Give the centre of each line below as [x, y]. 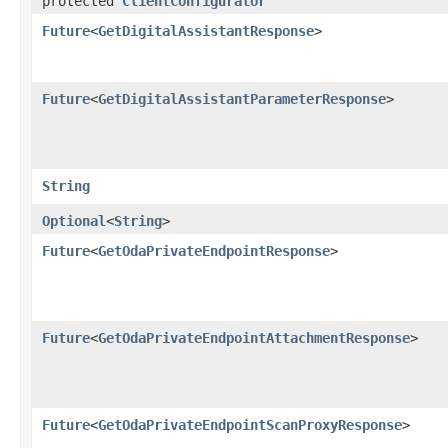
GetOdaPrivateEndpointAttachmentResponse [254, 337]
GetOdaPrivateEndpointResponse [214, 250]
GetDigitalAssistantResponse [206, 30]
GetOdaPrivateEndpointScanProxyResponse [250, 424]
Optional [74, 220]
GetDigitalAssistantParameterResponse [242, 98]
